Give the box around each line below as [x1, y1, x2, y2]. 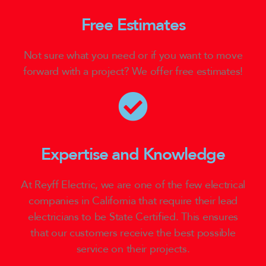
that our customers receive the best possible [30, 226, 236, 241]
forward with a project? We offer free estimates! [23, 64, 243, 80]
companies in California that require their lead [28, 194, 238, 209]
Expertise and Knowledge [40, 143, 226, 166]
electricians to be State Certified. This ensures [27, 210, 239, 225]
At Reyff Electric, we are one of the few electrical [20, 178, 246, 193]
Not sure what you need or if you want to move [23, 48, 243, 64]
